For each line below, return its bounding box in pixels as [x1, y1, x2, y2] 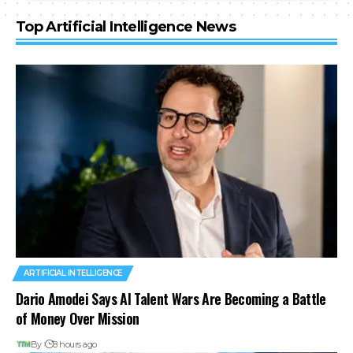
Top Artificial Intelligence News [16, 17, 236, 35]
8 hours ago [53, 338, 97, 350]
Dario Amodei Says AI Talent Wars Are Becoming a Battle [16, 288, 326, 309]
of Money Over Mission [16, 307, 139, 329]
